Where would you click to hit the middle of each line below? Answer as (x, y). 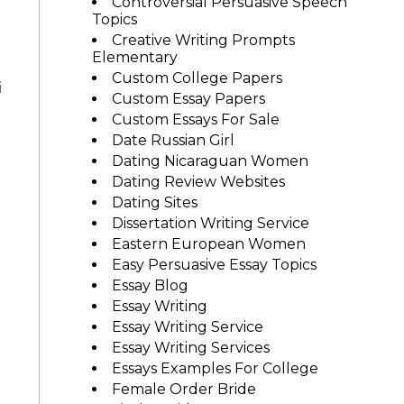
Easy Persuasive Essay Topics (214, 265)
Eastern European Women (208, 244)
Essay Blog (150, 285)
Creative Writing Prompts (203, 40)
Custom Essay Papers (188, 99)
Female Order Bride (184, 389)
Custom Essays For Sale (195, 119)
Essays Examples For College (215, 368)
